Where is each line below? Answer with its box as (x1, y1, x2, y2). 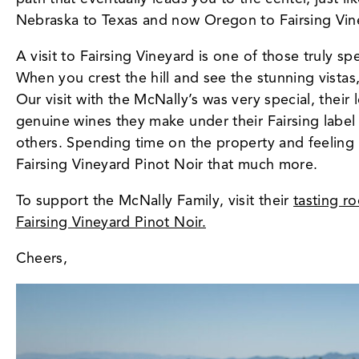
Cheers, (15, 248, 68, 267)
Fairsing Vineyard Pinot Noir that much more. (15, 155, 318, 173)
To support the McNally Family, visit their (15, 191, 294, 209)
